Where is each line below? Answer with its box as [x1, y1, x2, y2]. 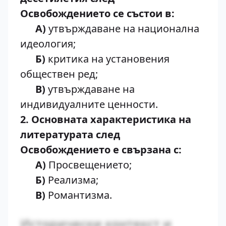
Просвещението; [46, 158, 132, 172]
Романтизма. [45, 188, 112, 202]
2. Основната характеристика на [20, 112, 191, 126]
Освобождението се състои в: [20, 7, 175, 20]
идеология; [20, 37, 76, 50]
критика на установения [48, 52, 169, 66]
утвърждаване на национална [48, 22, 199, 35]
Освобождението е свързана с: [20, 143, 182, 156]
